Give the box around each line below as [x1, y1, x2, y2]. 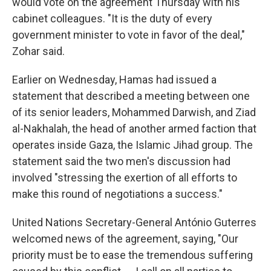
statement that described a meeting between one [12, 90, 250, 102]
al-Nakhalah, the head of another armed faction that [12, 122, 256, 135]
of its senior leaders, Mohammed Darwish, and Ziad [12, 106, 256, 119]
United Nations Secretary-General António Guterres [12, 216, 256, 229]
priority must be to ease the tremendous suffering [12, 249, 253, 261]
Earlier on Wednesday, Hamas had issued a [12, 73, 217, 86]
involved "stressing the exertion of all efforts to [12, 171, 237, 184]
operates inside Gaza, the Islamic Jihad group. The [12, 139, 253, 151]
